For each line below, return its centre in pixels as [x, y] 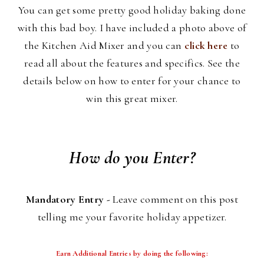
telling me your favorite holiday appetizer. [132, 217]
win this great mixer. [132, 98]
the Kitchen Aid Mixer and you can [104, 45]
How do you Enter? [132, 157]
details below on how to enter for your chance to [132, 80]
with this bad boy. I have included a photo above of [132, 27]
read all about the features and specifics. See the [132, 63]
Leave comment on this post [174, 199]
